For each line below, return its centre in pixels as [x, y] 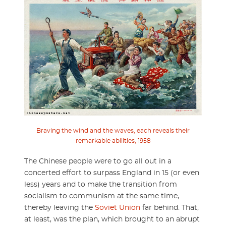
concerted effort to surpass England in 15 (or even [112, 173]
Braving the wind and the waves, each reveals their [113, 130]
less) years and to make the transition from [101, 184]
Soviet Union [118, 208]
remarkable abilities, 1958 [113, 140]
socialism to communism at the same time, [102, 196]
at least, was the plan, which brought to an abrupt [112, 219]
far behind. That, [169, 208]
